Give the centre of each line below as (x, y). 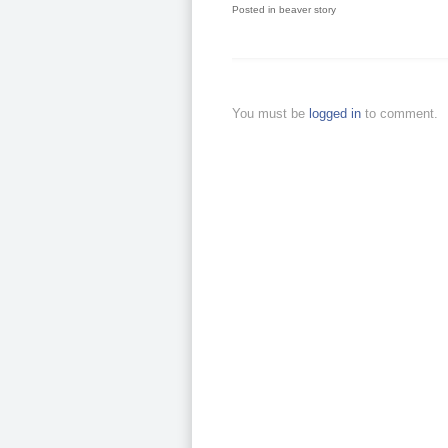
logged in (337, 114)
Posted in (254, 10)
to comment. (401, 114)
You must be (270, 114)
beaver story (307, 10)
